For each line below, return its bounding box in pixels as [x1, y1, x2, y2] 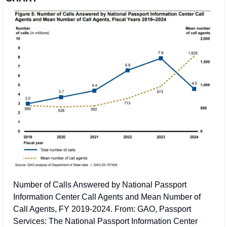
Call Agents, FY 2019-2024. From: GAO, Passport [13, 204, 191, 213]
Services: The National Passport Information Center [13, 216, 198, 225]
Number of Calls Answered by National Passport [13, 180, 186, 189]
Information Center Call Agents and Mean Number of [13, 192, 201, 201]
